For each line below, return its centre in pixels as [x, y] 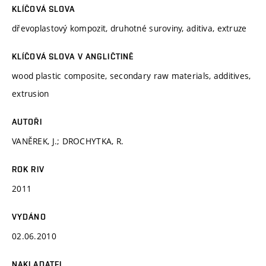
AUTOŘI [27, 121]
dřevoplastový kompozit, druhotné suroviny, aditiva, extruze [129, 28]
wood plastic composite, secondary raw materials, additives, [132, 75]
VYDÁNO [29, 216]
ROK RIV [28, 169]
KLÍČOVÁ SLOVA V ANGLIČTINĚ [73, 56]
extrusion [31, 93]
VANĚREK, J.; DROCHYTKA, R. [68, 141]
